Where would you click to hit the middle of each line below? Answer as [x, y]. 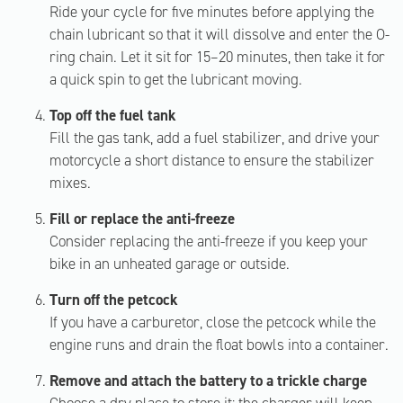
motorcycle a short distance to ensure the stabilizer [212, 160]
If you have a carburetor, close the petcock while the [213, 322]
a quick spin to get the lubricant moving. [176, 79]
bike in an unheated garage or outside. [170, 264]
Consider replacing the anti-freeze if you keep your [209, 241]
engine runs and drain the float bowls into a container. [219, 345]
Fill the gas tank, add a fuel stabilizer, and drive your [215, 138]
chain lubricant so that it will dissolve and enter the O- [219, 34]
